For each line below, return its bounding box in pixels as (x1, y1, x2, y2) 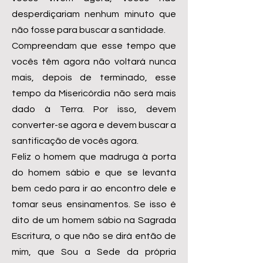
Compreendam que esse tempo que (12, 41, 176, 50)
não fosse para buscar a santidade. (12, 25, 166, 35)
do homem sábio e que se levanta (12, 168, 176, 177)
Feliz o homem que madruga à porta (12, 152, 176, 161)
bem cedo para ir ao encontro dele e (12, 184, 176, 193)
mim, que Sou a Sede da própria (12, 247, 176, 257)
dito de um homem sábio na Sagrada (12, 215, 176, 225)
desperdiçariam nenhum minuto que (12, 9, 176, 19)
